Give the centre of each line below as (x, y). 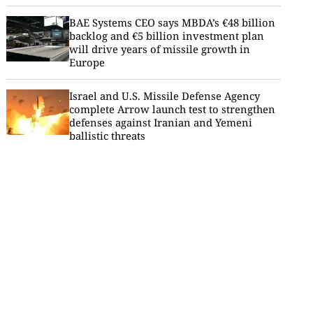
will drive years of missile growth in (159, 49)
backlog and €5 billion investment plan (166, 36)
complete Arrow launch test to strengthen (172, 109)
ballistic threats (107, 136)
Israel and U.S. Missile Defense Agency (164, 96)
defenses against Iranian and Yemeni (160, 122)
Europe (87, 62)
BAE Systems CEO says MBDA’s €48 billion (172, 22)
